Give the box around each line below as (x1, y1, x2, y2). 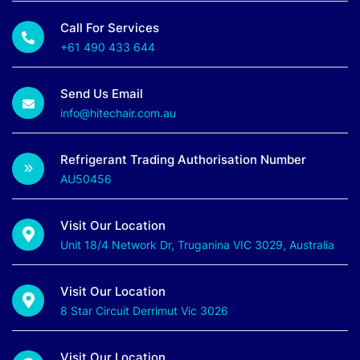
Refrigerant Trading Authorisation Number (60, 152, 306, 168)
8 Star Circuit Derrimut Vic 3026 (60, 304, 228, 318)
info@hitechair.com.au (60, 106, 176, 121)
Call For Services (60, 20, 159, 36)
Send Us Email (60, 86, 143, 102)
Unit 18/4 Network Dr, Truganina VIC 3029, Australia (60, 238, 334, 252)
